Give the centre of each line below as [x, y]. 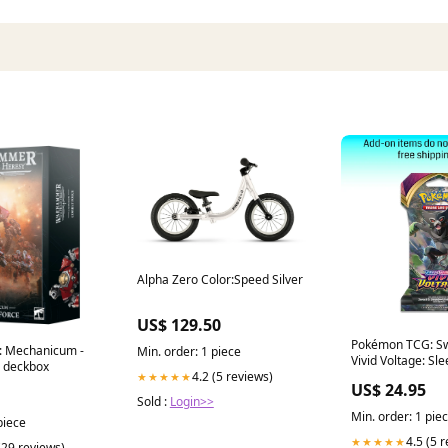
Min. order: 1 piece [188, 352]
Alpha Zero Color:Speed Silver [219, 280]
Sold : [153, 402]
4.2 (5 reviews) [232, 377]
